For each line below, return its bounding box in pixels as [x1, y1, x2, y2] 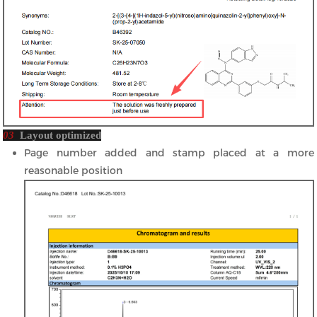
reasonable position [24, 164, 123, 178]
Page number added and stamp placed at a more [24, 146, 314, 160]
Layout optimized [20, 129, 102, 142]
